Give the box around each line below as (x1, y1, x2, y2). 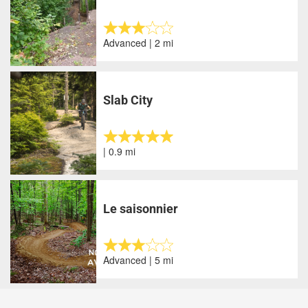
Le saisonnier (103, 201, 179, 217)
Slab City (103, 93, 153, 108)
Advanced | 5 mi (103, 253, 174, 267)
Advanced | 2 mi (103, 36, 174, 50)
